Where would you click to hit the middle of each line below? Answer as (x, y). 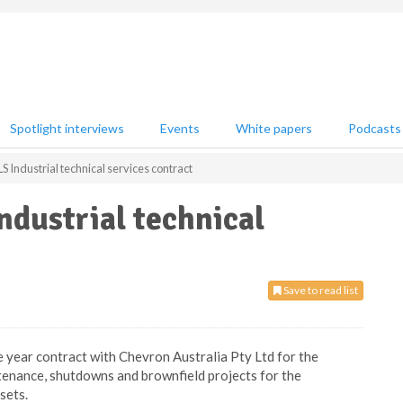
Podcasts (375, 128)
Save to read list (320, 290)
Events (180, 128)
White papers (274, 128)
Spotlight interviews (67, 128)
